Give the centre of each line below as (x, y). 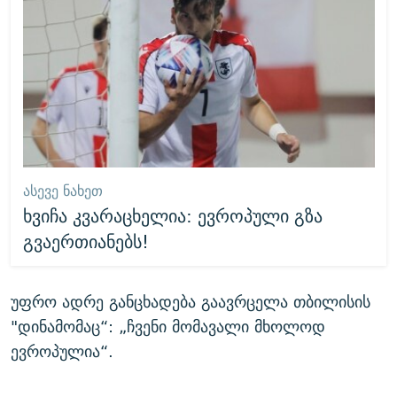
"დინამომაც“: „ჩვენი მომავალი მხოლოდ (168, 327)
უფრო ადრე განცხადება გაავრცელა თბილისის (191, 302)
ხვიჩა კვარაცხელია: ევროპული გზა (172, 215)
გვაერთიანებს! (86, 241)
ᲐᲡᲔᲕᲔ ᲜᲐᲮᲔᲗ (62, 191)
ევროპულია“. (62, 351)
